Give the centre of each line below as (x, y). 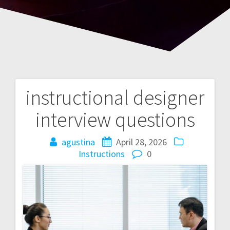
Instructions (102, 154)
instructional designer (115, 97)
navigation (58, 127)
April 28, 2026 (141, 142)
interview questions (115, 119)
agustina (78, 142)
